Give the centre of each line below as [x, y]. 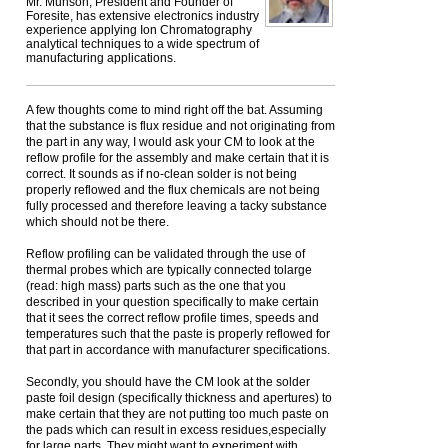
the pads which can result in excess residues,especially [176, 430]
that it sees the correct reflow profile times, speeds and [172, 318]
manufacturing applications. [101, 58]
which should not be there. [97, 222]
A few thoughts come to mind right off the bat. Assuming [174, 110]
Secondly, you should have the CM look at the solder [168, 382]
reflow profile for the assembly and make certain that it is [177, 158]
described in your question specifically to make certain [172, 302]
